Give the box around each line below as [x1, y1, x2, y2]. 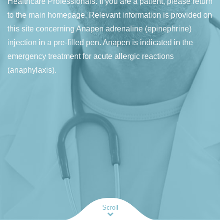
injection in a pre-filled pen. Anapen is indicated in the [7, 38, 193, 47]
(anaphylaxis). [7, 65, 56, 74]
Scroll [102, 204, 118, 211]
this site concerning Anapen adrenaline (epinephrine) [7, 24, 192, 33]
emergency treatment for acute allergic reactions [7, 52, 174, 60]
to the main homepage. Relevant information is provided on [7, 10, 212, 19]
